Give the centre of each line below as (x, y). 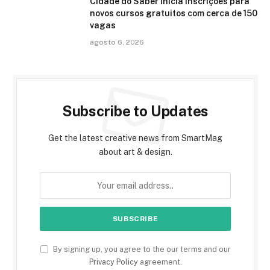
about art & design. (135, 152)
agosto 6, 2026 (117, 42)
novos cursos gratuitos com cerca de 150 (174, 13)
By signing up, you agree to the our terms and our (141, 249)
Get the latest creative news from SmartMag (135, 138)
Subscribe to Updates (135, 111)
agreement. (160, 262)
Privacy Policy (113, 262)
